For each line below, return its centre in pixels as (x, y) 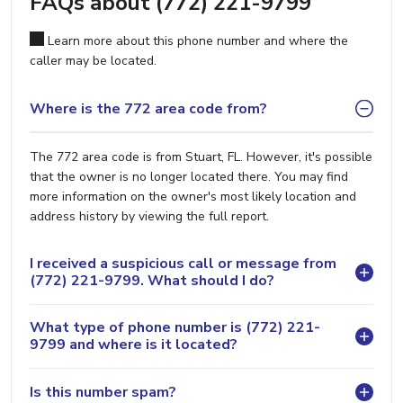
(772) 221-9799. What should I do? (152, 281)
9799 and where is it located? (134, 345)
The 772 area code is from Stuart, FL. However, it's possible (201, 157)
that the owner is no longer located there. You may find (189, 177)
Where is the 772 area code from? (148, 108)
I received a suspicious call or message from (183, 264)
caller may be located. (93, 61)
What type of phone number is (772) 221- (175, 328)
